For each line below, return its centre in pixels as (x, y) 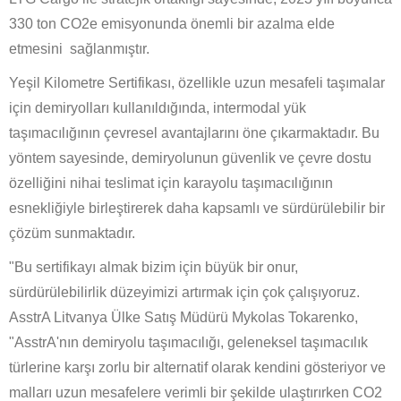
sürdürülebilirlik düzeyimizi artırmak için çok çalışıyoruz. (184, 293)
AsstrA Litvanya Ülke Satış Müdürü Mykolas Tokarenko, (183, 318)
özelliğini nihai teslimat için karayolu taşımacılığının (171, 183)
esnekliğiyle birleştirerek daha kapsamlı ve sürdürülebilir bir (197, 209)
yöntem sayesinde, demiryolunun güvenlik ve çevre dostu (190, 158)
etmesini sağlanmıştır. (79, 49)
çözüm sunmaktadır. (72, 234)
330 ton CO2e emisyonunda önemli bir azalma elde (172, 24)
